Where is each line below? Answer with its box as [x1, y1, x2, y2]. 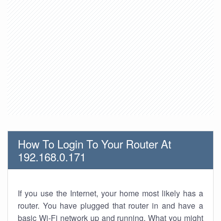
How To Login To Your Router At [18, 136, 171, 151]
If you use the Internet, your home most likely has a [18, 187, 203, 199]
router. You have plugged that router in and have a [18, 200, 203, 211]
